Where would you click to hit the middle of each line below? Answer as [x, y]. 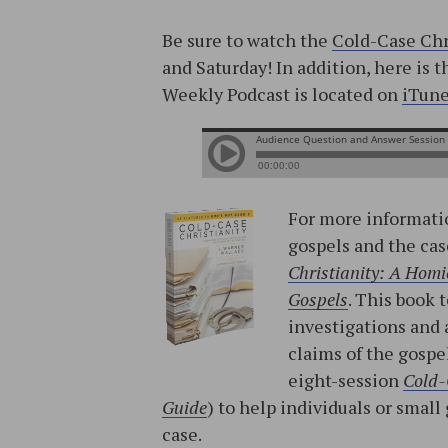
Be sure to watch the [247, 40]
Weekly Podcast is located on [282, 94]
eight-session [345, 380]
